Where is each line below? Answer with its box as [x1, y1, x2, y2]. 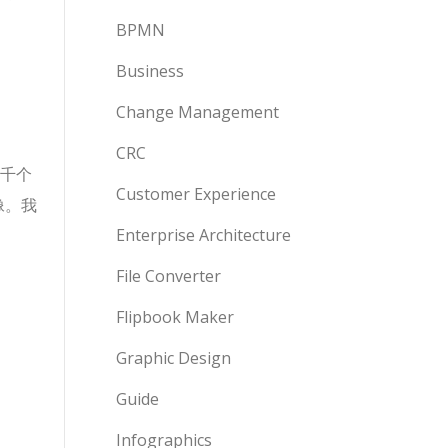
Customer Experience [116, 183, 276, 205]
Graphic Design [116, 347, 231, 369]
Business [116, 60, 184, 82]
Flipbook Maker [116, 306, 234, 328]
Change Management [116, 101, 279, 123]
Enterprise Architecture [116, 224, 291, 246]
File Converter [116, 265, 221, 287]
